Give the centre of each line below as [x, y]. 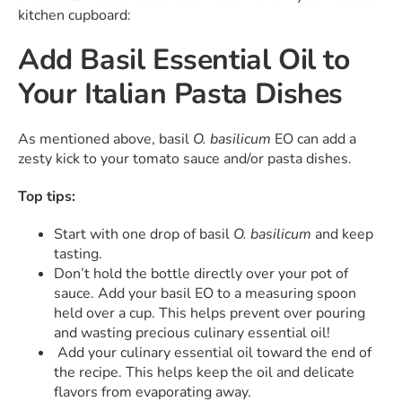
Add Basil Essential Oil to [184, 60]
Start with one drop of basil [144, 235]
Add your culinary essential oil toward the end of [213, 353]
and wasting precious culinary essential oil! [192, 333]
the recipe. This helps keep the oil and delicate [204, 373]
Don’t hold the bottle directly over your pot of [201, 274]
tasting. [78, 254]
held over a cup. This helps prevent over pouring [210, 314]
